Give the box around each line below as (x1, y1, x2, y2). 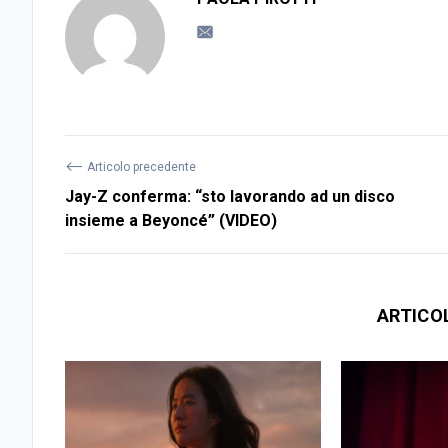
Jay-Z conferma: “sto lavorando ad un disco (65, 187, 395, 207)
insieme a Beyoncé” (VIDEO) (65, 211, 277, 231)
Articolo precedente (84, 160, 196, 175)
